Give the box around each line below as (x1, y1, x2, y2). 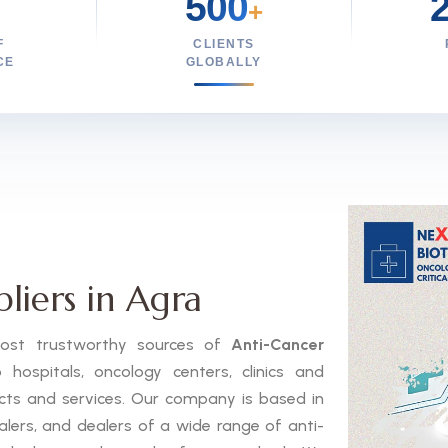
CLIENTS (193, 38, 255, 50)
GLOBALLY (185, 56, 262, 68)
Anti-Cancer (231, 335, 324, 354)
